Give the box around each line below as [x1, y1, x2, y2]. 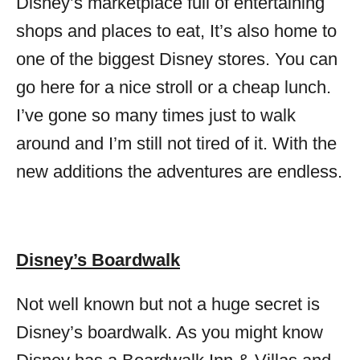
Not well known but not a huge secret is [16, 294, 320, 314]
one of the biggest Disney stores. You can [16, 49, 337, 69]
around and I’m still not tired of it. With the [16, 133, 337, 153]
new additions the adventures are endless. [16, 162, 342, 182]
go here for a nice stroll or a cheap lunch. [16, 77, 331, 97]
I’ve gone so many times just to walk [16, 105, 296, 125]
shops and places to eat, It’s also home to [16, 21, 337, 41]
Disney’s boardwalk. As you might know [16, 322, 323, 342]
